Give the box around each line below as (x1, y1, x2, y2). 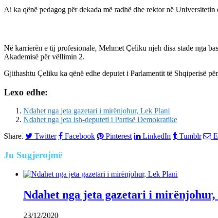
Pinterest (106, 132, 132, 140)
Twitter (35, 132, 56, 140)
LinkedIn (143, 132, 171, 140)
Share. (4, 132, 23, 141)
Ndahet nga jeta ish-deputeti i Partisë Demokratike (23, 115, 177, 124)
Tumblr (179, 132, 201, 140)
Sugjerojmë (14, 149, 62, 160)
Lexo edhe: (4, 87, 48, 97)
